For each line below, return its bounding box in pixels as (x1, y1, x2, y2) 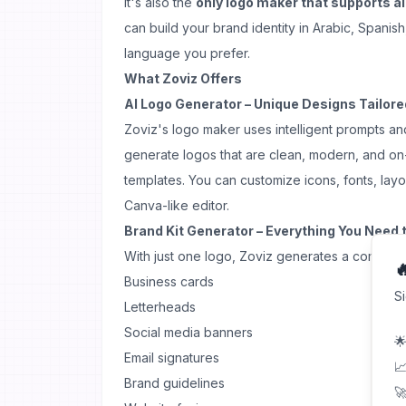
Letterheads (124, 299, 196, 314)
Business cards (124, 274, 214, 289)
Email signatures (124, 350, 219, 365)
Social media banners (124, 324, 253, 340)
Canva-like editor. (124, 198, 229, 213)
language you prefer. (124, 45, 250, 61)
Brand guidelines (124, 375, 225, 391)
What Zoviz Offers (124, 71, 242, 86)
